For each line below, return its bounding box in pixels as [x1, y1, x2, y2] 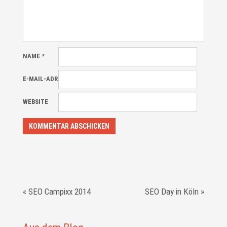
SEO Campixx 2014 [28, 186, 91, 197]
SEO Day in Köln [145, 186, 199, 197]
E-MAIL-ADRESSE [22, 74, 73, 83]
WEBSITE [22, 97, 48, 105]
